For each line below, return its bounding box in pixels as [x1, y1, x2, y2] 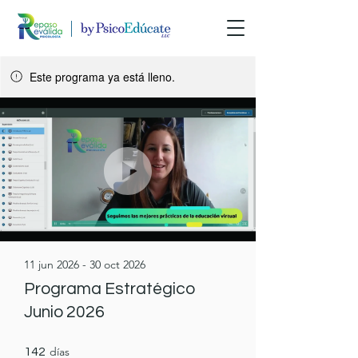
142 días [70, 343, 102, 352]
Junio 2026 [24, 304, 105, 320]
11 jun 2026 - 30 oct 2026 [24, 257, 145, 272]
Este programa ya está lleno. [30, 69, 175, 85]
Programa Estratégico [24, 280, 195, 297]
